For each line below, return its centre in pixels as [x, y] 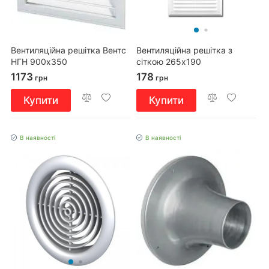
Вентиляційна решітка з [184, 50]
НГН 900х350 [39, 62]
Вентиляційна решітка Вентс [68, 50]
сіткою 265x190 [169, 62]
